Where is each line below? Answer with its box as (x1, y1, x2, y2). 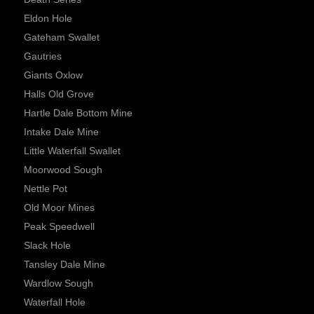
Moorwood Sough (24, 164, 102, 176)
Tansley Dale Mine (24, 259, 105, 271)
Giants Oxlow (24, 69, 83, 81)
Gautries (24, 50, 62, 62)
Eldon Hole (24, 13, 72, 25)
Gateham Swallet (24, 32, 100, 43)
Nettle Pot (24, 183, 67, 195)
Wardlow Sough (24, 278, 93, 289)
